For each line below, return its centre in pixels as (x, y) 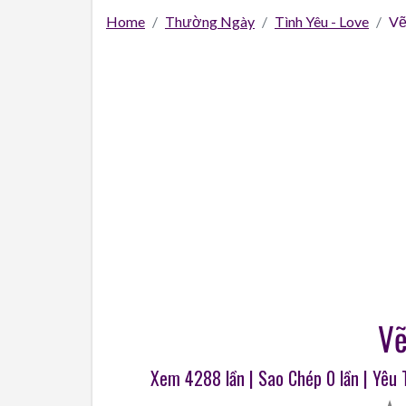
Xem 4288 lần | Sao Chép (238, 378)
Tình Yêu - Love (322, 21)
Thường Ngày (210, 21)
